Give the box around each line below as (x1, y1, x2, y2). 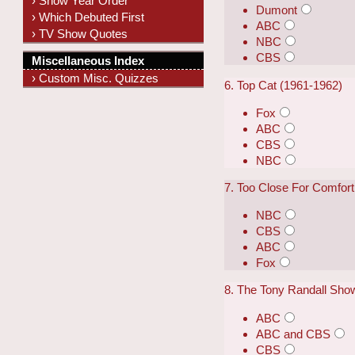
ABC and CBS (256, 326, 331, 341)
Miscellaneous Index (32, 54, 145, 68)
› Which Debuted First (32, 10, 145, 24)
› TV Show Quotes (32, 26, 128, 40)
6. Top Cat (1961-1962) (224, 78, 343, 92)
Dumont (256, 3, 298, 17)
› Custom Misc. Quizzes (32, 71, 159, 86)
